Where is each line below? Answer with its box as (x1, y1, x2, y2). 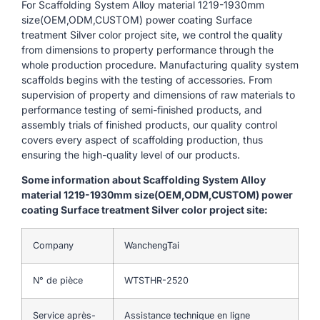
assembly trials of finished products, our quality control (21, 118, 277, 131)
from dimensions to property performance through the (21, 43, 274, 56)
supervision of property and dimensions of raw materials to (21, 88, 295, 101)
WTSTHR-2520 (124, 274, 189, 286)
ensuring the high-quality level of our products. (21, 148, 240, 161)
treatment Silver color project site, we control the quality (21, 28, 283, 41)
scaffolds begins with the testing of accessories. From (21, 73, 272, 86)
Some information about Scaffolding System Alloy (21, 174, 266, 186)
